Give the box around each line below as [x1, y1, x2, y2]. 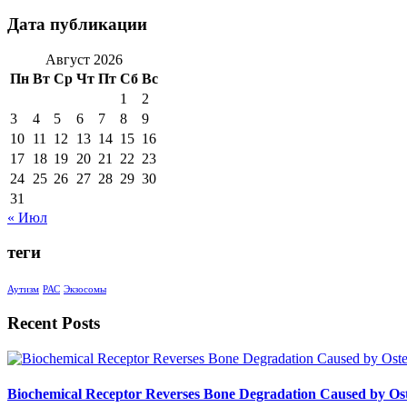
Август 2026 [45, 51, 123, 67]
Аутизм [7, 284, 39, 295]
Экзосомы [64, 284, 106, 295]
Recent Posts [7, 313, 100, 333]
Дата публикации [7, 14, 147, 34]
